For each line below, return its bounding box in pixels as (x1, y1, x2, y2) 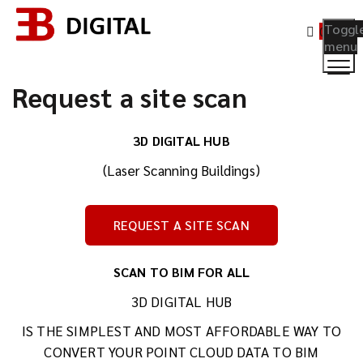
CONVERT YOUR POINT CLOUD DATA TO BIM (44, 343, 319, 361)
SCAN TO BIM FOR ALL (113, 263, 250, 280)
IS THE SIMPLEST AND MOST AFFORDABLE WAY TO (21, 322, 342, 340)
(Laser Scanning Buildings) (102, 161, 261, 179)
